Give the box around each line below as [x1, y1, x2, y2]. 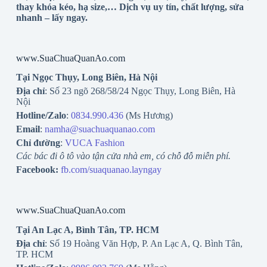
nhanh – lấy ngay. [15, 12, 88, 23]
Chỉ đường [15, 137, 60, 148]
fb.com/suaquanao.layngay [60, 164, 162, 175]
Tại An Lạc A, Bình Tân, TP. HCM [15, 225, 159, 235]
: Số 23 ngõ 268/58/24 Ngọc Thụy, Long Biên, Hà [44, 86, 235, 97]
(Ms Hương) [123, 110, 173, 121]
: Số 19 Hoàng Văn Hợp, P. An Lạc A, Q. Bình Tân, [44, 238, 243, 249]
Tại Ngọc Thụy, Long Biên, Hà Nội [15, 72, 157, 83]
